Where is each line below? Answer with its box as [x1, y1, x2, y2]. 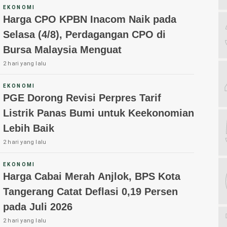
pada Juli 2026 [3, 201, 72, 213]
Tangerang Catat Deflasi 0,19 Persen [3, 186, 178, 198]
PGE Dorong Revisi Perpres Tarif [3, 92, 161, 104]
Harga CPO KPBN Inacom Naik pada [3, 14, 176, 25]
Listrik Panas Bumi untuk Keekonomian [3, 107, 194, 119]
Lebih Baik [3, 123, 54, 134]
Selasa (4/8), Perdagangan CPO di [3, 29, 166, 41]
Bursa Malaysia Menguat [3, 44, 122, 56]
